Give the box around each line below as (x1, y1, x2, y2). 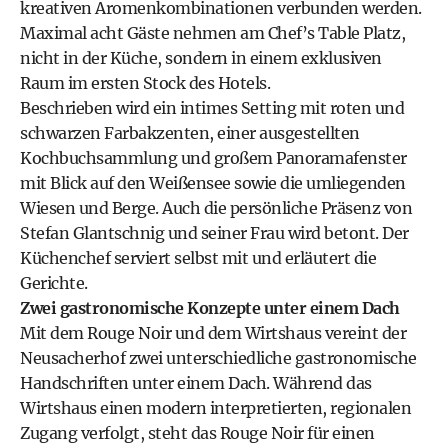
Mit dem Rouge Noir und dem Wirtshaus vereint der (20, 323, 406, 343)
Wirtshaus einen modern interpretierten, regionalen (20, 398, 411, 418)
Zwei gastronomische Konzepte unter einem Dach (20, 298, 400, 318)
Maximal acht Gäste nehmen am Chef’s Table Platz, (20, 23, 405, 43)
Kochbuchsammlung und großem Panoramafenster (20, 148, 407, 168)
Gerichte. (20, 273, 88, 293)
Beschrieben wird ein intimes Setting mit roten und (20, 98, 404, 118)
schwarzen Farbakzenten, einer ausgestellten (20, 123, 360, 143)
